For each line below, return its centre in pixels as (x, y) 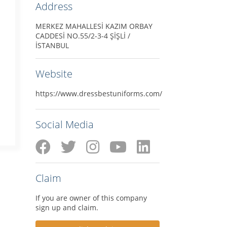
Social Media (64, 124)
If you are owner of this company (91, 198)
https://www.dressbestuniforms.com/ (99, 93)
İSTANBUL (52, 45)
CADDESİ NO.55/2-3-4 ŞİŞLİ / (83, 35)
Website (54, 73)
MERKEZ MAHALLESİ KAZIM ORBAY (94, 26)
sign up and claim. (67, 207)
